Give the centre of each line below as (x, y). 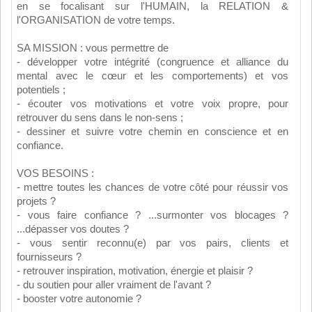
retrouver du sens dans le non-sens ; (100, 117)
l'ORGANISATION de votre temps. (96, 20)
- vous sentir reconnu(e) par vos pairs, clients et (153, 243)
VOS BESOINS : (55, 173)
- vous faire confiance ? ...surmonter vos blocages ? (153, 215)
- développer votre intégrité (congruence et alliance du (153, 62)
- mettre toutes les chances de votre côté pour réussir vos (153, 187)
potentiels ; (41, 89)
